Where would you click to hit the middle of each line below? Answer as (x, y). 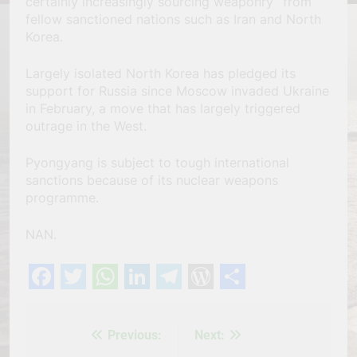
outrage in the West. (86, 126)
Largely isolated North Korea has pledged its (161, 74)
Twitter (104, 301)
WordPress (253, 301)
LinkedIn (175, 301)
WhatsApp (155, 301)
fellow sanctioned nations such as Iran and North (173, 20)
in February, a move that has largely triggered (163, 109)
